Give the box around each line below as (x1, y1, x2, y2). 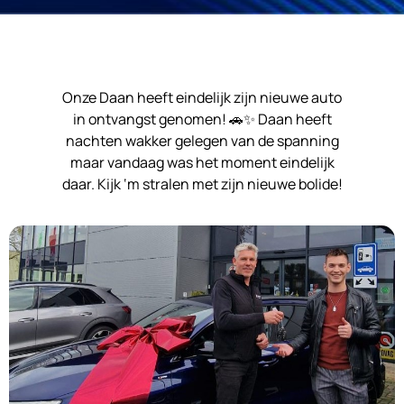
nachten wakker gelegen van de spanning (65, 130, 339, 151)
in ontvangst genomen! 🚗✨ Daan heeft (72, 108, 332, 129)
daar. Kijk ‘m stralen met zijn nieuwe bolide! (61, 173, 343, 194)
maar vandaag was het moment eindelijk (69, 151, 335, 172)
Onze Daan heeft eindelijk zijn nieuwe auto (62, 87, 342, 107)
